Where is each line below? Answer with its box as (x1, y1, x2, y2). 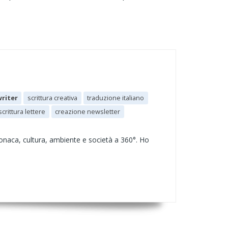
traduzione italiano (87, 93, 145, 102)
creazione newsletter (55, 107, 121, 116)
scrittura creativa (27, 93, 78, 102)
